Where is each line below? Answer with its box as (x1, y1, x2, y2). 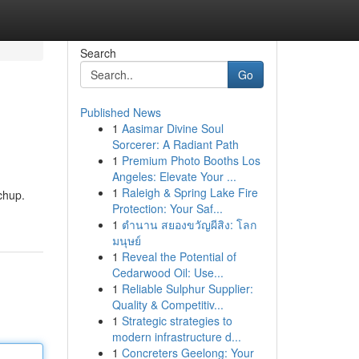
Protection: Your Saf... (111, 200, 223, 216)
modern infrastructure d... (111, 329, 241, 345)
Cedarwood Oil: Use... (111, 264, 224, 280)
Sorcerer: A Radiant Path (111, 136, 239, 152)
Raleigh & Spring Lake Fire (121, 184, 258, 200)
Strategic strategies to (121, 313, 232, 329)
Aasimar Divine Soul (121, 120, 224, 136)
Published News (79, 104, 161, 120)
